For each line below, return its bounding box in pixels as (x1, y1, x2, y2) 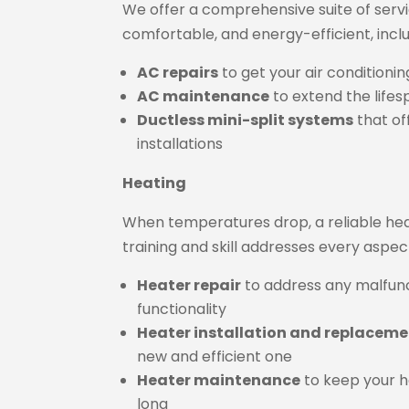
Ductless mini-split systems (137, 109, 354, 131)
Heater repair (137, 274, 242, 296)
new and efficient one (137, 345, 293, 367)
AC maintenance (137, 85, 270, 107)
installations (137, 132, 224, 154)
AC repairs (137, 61, 219, 83)
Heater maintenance (137, 369, 301, 391)
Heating (122, 172, 190, 194)
